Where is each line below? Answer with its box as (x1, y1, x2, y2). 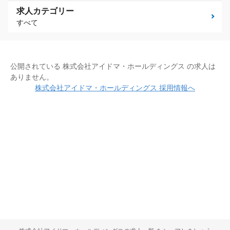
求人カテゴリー (16, 7, 74, 16)
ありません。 (10, 73, 53, 82)
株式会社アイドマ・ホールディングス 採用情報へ (35, 84, 195, 92)
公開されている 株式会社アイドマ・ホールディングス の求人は (10, 62, 216, 71)
